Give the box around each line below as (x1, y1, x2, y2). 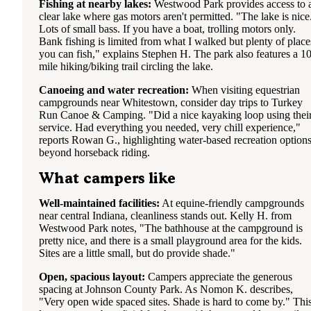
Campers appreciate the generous (145, 270, 292, 283)
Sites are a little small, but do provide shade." (39, 246, 235, 259)
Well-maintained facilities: (39, 196, 160, 209)
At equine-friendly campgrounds (160, 196, 304, 209)
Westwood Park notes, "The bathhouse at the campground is (39, 221, 303, 234)
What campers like (39, 169, 176, 187)
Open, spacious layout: (39, 270, 145, 283)
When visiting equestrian (189, 84, 300, 96)
